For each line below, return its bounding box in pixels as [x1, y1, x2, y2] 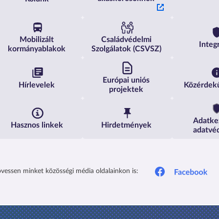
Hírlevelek [19, 81, 55, 89]
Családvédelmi [101, 36, 152, 44]
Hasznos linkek [10, 121, 63, 130]
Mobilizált [20, 36, 54, 44]
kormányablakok [8, 45, 66, 53]
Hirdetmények [101, 121, 152, 130]
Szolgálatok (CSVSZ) [91, 45, 161, 53]
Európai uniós [103, 76, 150, 85]
